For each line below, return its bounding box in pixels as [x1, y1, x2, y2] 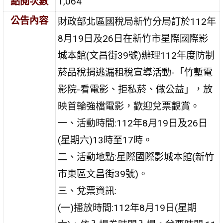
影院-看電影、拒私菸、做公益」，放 [58, 83, 213, 95]
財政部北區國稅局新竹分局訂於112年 [58, 15, 217, 27]
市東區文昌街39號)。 [58, 168, 148, 180]
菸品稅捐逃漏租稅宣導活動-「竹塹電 [58, 66, 213, 78]
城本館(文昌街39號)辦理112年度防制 [58, 49, 215, 61]
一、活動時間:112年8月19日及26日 [58, 117, 208, 129]
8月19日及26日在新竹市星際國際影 [58, 32, 209, 44]
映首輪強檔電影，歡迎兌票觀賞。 [58, 100, 200, 112]
